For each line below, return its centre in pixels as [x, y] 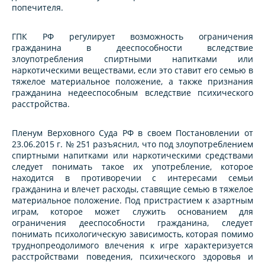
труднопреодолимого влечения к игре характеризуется [132, 245]
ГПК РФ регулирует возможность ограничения [132, 37]
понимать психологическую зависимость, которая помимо [132, 234]
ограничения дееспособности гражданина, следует [132, 223]
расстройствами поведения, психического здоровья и [132, 257]
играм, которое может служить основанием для [132, 212]
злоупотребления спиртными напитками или [132, 59]
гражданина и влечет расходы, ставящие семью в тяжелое [132, 189]
